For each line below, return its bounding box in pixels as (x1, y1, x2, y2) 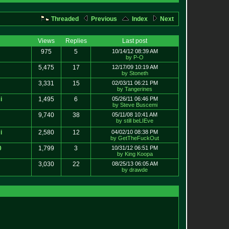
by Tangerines (117, 86, 152, 92)
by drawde (122, 167, 148, 173)
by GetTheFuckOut (110, 135, 159, 141)
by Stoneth (121, 70, 148, 76)
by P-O (126, 54, 144, 60)
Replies (65, 37, 87, 44)
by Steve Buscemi (112, 102, 157, 108)
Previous (89, 15, 117, 22)
